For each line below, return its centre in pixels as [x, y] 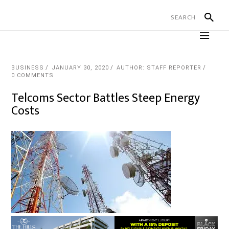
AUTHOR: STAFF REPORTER [159, 68]
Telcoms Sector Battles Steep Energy [106, 98]
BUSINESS [28, 68]
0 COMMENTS [33, 75]
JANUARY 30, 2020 [81, 68]
